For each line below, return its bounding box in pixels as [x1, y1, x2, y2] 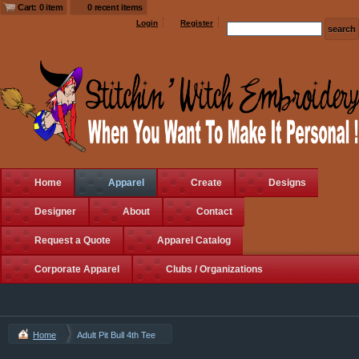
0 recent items [87, 2, 143, 12]
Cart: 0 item [18, 2, 63, 12]
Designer [34, 205, 76, 217]
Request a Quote [34, 234, 111, 246]
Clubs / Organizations [166, 263, 263, 275]
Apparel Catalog [157, 234, 231, 246]
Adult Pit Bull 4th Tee [77, 329, 155, 340]
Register [180, 18, 213, 27]
